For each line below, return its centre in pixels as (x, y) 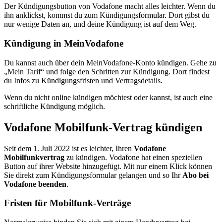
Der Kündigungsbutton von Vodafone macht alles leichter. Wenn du (110, 6)
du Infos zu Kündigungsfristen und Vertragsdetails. (83, 80)
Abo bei (195, 175)
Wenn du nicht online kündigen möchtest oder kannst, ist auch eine (108, 97)
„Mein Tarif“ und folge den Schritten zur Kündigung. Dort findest (107, 71)
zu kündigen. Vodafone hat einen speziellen (133, 157)
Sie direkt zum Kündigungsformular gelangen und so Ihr (93, 175)
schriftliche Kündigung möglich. (55, 106)
